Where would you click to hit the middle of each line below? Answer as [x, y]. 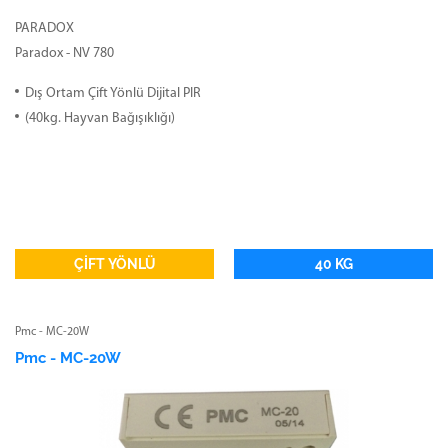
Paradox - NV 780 [64, 53]
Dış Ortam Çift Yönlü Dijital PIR [113, 93]
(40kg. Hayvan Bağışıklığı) [100, 118]
